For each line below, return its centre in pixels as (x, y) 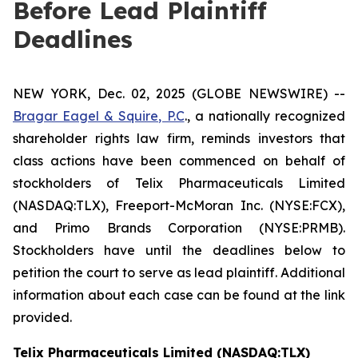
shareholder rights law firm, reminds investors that (179, 138)
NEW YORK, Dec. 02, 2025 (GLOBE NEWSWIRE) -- (179, 93)
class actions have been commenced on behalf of (179, 161)
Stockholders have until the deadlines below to (179, 250)
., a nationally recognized (265, 116)
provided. (42, 317)
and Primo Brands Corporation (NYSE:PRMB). (179, 228)
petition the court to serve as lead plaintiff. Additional (179, 272)
